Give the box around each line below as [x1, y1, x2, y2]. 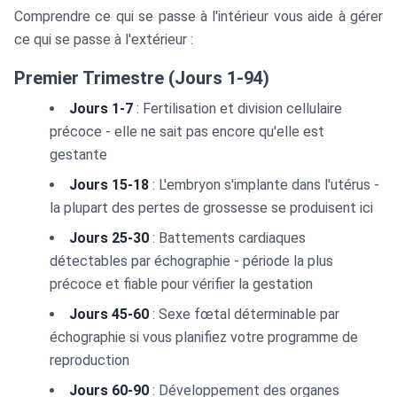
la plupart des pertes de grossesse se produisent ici [50, 199, 373, 216]
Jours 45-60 [69, 306, 149, 323]
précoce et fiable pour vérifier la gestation [50, 276, 313, 292]
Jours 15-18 [69, 176, 149, 193]
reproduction [50, 352, 129, 369]
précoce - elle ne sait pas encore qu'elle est [50, 123, 324, 140]
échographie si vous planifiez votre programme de [50, 329, 358, 346]
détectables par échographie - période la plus [50, 253, 333, 269]
